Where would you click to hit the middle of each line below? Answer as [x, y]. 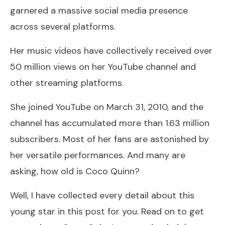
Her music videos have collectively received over [111, 50]
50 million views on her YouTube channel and [103, 67]
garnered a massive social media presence [99, 10]
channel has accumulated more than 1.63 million [110, 123]
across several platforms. [63, 26]
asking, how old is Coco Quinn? [75, 171]
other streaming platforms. [67, 83]
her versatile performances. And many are [98, 155]
